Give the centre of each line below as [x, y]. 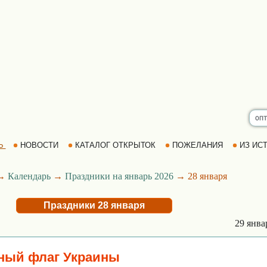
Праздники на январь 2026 [119, 176]
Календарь [29, 176]
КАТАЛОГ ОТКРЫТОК [115, 145]
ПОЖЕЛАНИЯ [197, 145]
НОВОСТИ [39, 145]
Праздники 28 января [94, 205]
